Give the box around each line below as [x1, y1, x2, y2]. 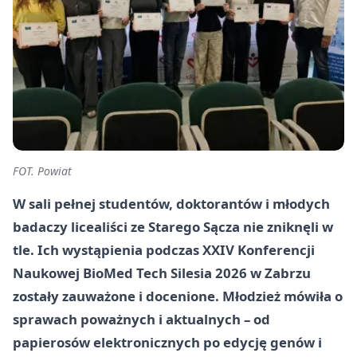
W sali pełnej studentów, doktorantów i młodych [13, 194, 330, 214]
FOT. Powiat [13, 163, 72, 179]
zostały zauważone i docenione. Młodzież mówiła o [13, 287, 343, 306]
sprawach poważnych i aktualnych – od [13, 310, 270, 329]
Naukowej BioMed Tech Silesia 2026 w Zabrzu [13, 264, 311, 283]
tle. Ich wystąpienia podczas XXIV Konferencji [13, 241, 315, 260]
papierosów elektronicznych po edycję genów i [13, 333, 322, 352]
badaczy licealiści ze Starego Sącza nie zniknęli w [13, 218, 333, 237]
